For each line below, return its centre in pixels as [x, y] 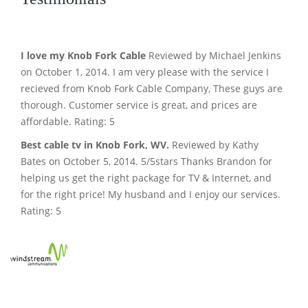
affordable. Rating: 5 [68, 121]
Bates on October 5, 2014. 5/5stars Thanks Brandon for [146, 161]
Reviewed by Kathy [214, 144]
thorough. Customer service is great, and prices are [139, 104]
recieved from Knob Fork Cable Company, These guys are [152, 88]
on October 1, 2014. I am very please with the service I [145, 71]
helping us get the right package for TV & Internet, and [146, 177]
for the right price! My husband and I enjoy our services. [151, 194]
